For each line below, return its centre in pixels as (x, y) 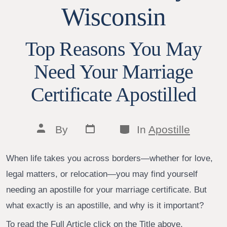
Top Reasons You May (113, 49)
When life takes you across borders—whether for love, (109, 158)
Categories (144, 127)
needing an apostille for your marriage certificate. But (106, 190)
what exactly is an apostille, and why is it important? (105, 205)
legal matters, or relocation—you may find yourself (102, 174)
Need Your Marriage (113, 72)
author (52, 138)
